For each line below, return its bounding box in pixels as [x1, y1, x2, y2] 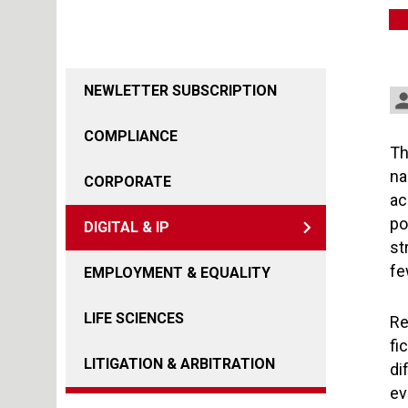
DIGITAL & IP [84, 219, 169, 236]
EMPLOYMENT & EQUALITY [84, 264, 270, 281]
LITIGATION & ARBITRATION [84, 355, 275, 372]
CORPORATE [84, 173, 171, 190]
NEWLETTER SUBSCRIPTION [84, 82, 277, 99]
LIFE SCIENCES [84, 310, 184, 327]
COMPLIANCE [84, 127, 178, 145]
